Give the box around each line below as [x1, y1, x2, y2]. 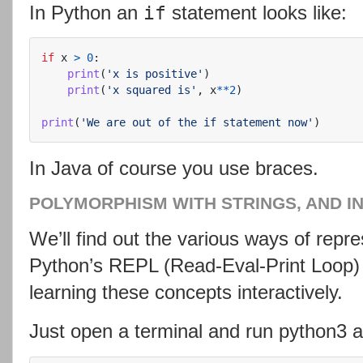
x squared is [113, 83, 190, 97]
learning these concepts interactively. [29, 280, 343, 303]
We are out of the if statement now [87, 116, 307, 130]
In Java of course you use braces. [29, 157, 318, 180]
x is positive [113, 67, 197, 81]
